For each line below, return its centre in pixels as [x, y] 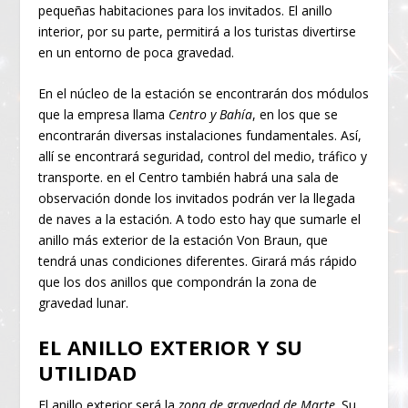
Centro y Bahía [211, 115]
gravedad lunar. [84, 303]
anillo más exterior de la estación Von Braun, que [184, 240]
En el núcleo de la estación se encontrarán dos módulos [204, 94]
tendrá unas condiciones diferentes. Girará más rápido [198, 261]
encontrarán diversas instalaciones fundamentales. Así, [200, 136]
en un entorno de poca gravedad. [137, 52]
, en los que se [296, 115]
